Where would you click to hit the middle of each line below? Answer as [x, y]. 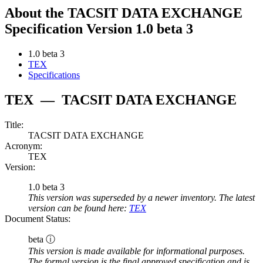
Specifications [54, 75]
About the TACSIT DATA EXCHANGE [124, 13]
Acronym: [23, 146]
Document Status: [38, 219]
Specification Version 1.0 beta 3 [99, 29]
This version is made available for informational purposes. [136, 251]
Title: [14, 125]
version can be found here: [79, 208]
